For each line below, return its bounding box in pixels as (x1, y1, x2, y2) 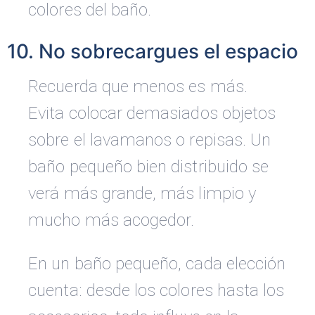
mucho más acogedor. (28, 210, 195, 231)
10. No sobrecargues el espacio (7, 39, 299, 64)
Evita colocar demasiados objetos (28, 103, 276, 124)
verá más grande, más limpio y (28, 184, 256, 204)
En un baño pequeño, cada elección (28, 254, 286, 274)
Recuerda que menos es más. (28, 77, 247, 97)
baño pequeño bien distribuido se (28, 157, 269, 177)
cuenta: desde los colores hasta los (28, 281, 285, 301)
